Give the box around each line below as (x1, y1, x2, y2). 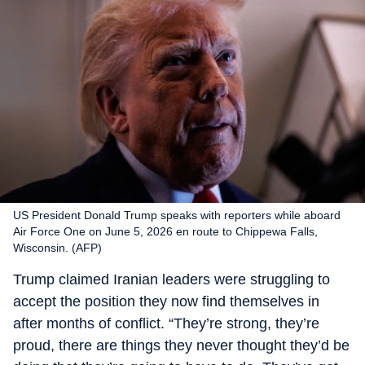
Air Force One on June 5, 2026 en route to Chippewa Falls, (13, 225, 318, 238)
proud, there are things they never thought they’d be (13, 337, 350, 354)
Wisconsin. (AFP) (13, 241, 102, 254)
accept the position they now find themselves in (13, 293, 319, 310)
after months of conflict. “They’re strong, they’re (13, 315, 319, 332)
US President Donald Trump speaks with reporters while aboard (13, 209, 341, 222)
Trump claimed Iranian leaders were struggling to (13, 271, 330, 288)
